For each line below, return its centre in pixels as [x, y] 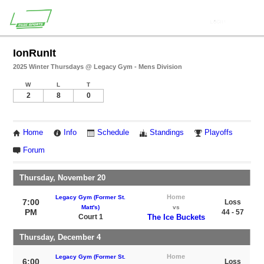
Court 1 [90, 217]
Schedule [113, 133]
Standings [167, 133]
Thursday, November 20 [63, 177]
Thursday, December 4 [60, 237]
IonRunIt [35, 53]
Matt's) [91, 207]
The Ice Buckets [176, 217]
